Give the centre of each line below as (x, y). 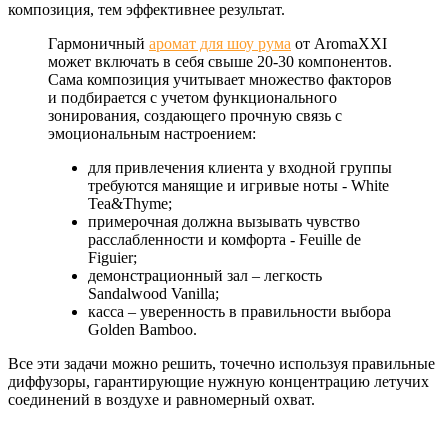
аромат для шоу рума (220, 43)
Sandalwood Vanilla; (153, 293)
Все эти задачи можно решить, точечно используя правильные (221, 363)
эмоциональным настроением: (152, 133)
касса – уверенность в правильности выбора (239, 311)
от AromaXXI (339, 43)
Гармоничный (98, 43)
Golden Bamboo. (142, 329)
